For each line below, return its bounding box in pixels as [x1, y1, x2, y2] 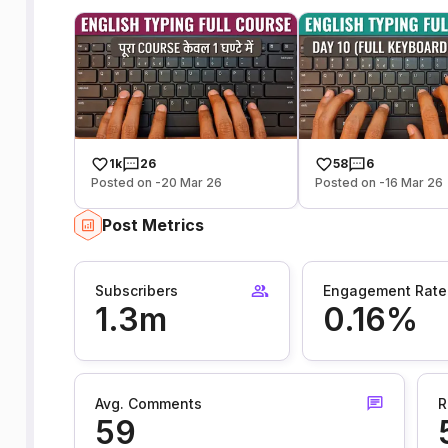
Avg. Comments [94, 394, 202, 412]
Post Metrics [101, 214, 204, 235]
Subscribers [94, 282, 178, 300]
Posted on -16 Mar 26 [315, 174, 444, 190]
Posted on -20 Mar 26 [90, 174, 222, 190]
